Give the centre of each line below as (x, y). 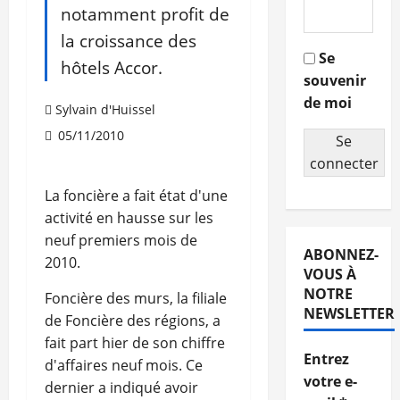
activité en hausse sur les (129, 218)
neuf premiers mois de (121, 241)
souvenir (334, 81)
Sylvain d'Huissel (105, 110)
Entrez (326, 359)
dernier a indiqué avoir (121, 388)
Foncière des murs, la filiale (136, 299)
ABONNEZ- (341, 255)
